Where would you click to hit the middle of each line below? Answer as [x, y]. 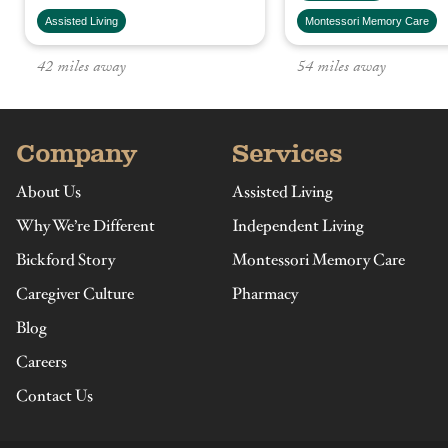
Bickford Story [65, 259]
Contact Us [54, 395]
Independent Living [298, 225]
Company [77, 153]
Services [287, 153]
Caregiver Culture [75, 293]
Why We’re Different [85, 225]
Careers [41, 361]
